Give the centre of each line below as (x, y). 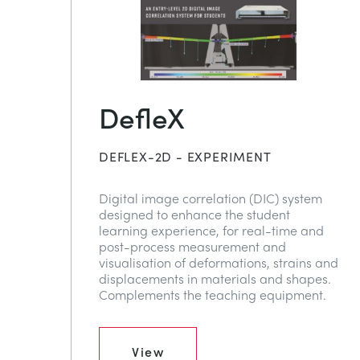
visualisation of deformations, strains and (219, 263)
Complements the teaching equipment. (213, 295)
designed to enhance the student (194, 215)
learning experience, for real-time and (211, 231)
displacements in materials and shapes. (215, 279)
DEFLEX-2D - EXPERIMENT (185, 157)
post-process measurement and (192, 247)
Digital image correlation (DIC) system (211, 198)
